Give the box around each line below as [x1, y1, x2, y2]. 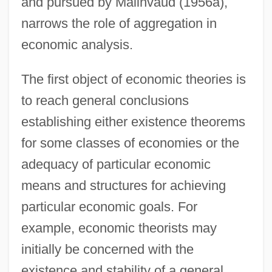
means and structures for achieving [21, 177, 226, 193]
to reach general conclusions [21, 92, 189, 108]
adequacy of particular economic [21, 156, 211, 172]
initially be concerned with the [21, 241, 194, 257]
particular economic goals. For [21, 199, 197, 214]
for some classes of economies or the [21, 135, 239, 151]
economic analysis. [21, 36, 133, 52]
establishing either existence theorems [21, 114, 245, 129]
